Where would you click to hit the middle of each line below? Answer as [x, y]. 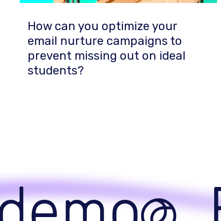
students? [56, 71]
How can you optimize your [102, 26]
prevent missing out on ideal [107, 56]
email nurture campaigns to [105, 41]
